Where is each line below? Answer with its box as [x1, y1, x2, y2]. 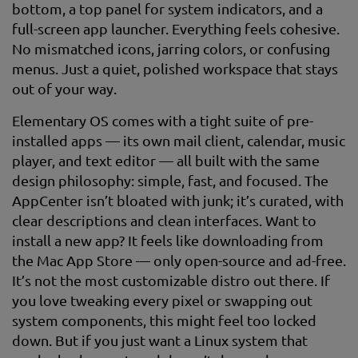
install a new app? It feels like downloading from [12, 232, 324, 249]
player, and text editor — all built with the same [12, 152, 320, 169]
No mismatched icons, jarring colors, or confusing [12, 40, 330, 57]
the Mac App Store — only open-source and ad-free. [12, 252, 346, 268]
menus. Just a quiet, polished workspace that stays [12, 60, 338, 77]
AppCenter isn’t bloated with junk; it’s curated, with [12, 192, 344, 209]
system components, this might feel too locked [12, 312, 316, 328]
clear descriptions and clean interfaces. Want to [12, 212, 316, 229]
